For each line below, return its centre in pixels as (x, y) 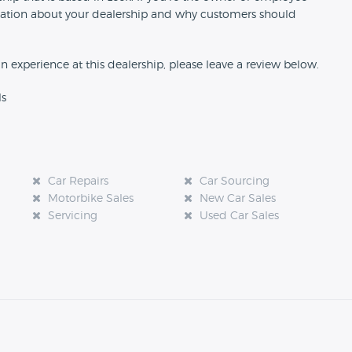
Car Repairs (78, 182)
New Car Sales (237, 199)
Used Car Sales (239, 216)
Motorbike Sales (90, 199)
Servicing (72, 216)
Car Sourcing (234, 182)
